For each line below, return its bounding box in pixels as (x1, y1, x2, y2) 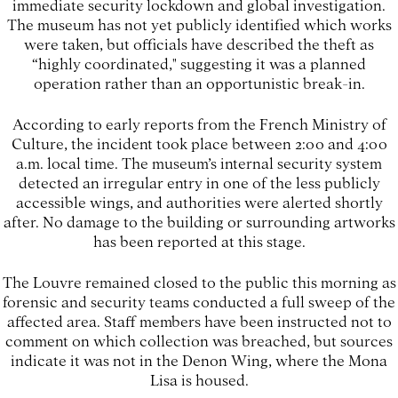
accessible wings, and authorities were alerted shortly (15, 192, 383, 211)
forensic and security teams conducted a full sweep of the (3, 291, 395, 310)
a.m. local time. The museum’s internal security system (16, 153, 382, 171)
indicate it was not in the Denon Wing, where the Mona (11, 350, 387, 369)
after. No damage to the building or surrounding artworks (3, 211, 395, 230)
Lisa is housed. (149, 370, 249, 388)
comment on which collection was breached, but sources (5, 330, 393, 349)
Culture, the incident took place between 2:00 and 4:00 (11, 133, 387, 152)
